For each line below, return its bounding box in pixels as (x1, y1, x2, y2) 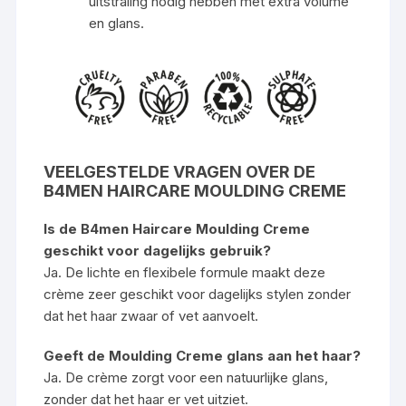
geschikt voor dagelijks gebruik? (43, 241, 272, 259)
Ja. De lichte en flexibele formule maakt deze (43, 263, 326, 281)
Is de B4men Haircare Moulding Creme (43, 219, 311, 237)
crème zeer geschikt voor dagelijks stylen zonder (43, 285, 352, 303)
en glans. (89, 14, 145, 32)
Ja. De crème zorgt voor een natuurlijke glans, (43, 368, 329, 386)
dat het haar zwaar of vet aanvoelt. (43, 306, 259, 324)
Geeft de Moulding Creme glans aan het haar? (43, 346, 362, 364)
